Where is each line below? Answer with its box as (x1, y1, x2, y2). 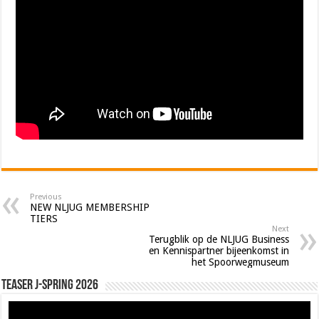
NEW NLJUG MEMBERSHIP (30, 201, 150, 213)
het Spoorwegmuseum (191, 256, 289, 268)
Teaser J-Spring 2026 (1, 278, 99, 293)
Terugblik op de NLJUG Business (148, 233, 289, 245)
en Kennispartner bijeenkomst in (148, 244, 289, 256)
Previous (30, 192, 63, 202)
